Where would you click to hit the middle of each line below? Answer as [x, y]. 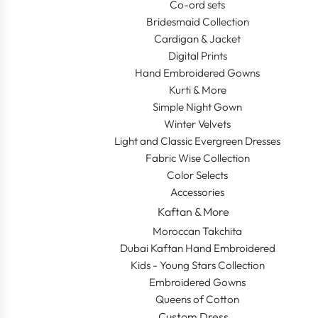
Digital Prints [197, 55]
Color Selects [197, 175]
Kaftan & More [193, 211]
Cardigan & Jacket [197, 38]
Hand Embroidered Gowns [197, 72]
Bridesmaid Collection [197, 21]
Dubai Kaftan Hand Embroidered [197, 248]
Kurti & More [197, 89]
